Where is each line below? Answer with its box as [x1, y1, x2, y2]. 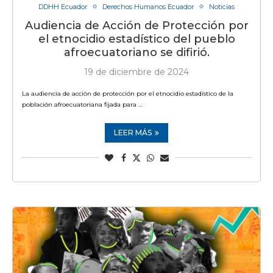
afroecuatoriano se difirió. [63, 45, 210, 59]
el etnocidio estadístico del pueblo [38, 32, 235, 46]
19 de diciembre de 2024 [84, 66, 189, 77]
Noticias [209, 2, 235, 11]
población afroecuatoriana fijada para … [22, 100, 142, 108]
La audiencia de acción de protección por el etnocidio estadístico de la [22, 89, 233, 97]
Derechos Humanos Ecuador [102, 2, 194, 11]
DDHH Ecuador [38, 2, 87, 11]
